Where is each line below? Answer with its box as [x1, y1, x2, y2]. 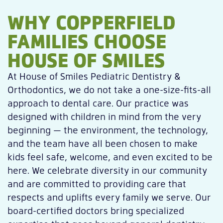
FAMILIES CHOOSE [7, 27, 166, 54]
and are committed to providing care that [7, 177, 186, 190]
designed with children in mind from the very [7, 110, 201, 123]
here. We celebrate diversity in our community [7, 164, 207, 177]
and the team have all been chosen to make [7, 137, 198, 150]
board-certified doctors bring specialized [7, 204, 184, 217]
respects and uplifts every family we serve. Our [7, 191, 211, 204]
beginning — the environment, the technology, [7, 123, 208, 136]
